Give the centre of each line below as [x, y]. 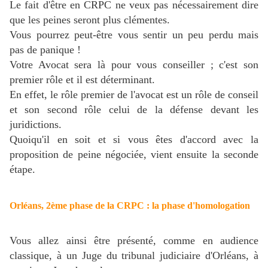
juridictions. [36, 125]
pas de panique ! [45, 50]
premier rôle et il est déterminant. [82, 80]
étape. [22, 170]
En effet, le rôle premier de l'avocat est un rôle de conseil [134, 95]
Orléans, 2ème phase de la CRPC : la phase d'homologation [130, 205]
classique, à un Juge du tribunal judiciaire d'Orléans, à [134, 256]
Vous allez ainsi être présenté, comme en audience [134, 241]
